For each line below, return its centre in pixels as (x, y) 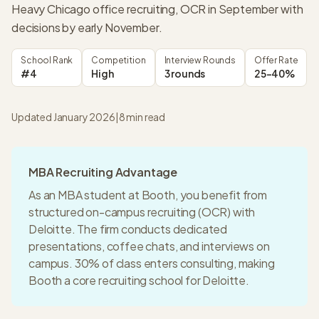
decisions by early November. (87, 27)
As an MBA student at (85, 195)
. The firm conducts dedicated (150, 229)
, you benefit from (221, 195)
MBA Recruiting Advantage (103, 172)
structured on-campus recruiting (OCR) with (142, 212)
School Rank (47, 60)
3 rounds (185, 73)
